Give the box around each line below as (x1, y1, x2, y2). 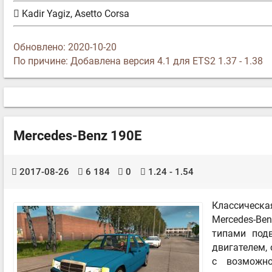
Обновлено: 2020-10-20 (13, 41, 117, 53)
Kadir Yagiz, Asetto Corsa (19, 8, 129, 20)
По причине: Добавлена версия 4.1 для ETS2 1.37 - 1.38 (13, 55, 263, 67)
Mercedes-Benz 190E (13, 127, 141, 143)
